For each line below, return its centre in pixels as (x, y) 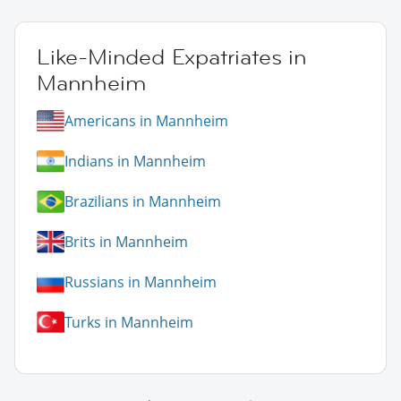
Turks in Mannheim (129, 323)
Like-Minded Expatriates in (172, 56)
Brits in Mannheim (126, 242)
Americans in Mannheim (146, 121)
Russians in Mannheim (141, 282)
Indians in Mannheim (135, 162)
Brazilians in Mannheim (143, 202)
